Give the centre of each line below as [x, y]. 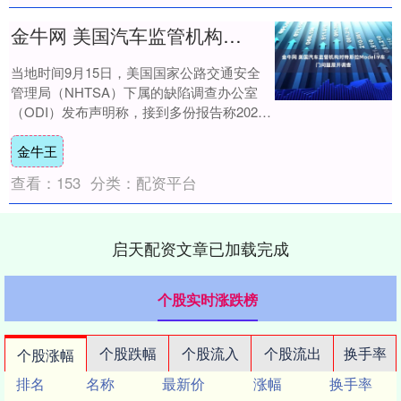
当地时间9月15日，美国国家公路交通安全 [136, 72]
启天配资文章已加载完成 [200, 247]
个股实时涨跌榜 [207, 299]
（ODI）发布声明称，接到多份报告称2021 [138, 111]
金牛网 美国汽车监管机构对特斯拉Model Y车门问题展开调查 [232, 34]
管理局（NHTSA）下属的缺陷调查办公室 [134, 91]
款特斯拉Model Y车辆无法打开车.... [115, 131]
